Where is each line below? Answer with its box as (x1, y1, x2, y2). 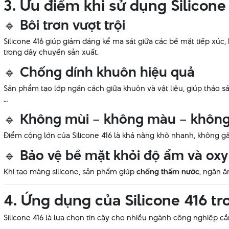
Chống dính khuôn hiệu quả (20, 62, 195, 82)
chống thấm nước (136, 166, 199, 177)
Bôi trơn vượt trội (20, 15, 125, 35)
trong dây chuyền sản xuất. (4, 47, 99, 58)
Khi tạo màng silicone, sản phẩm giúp (4, 166, 136, 177)
